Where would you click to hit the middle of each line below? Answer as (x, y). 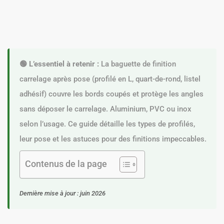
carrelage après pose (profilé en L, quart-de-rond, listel (110, 79)
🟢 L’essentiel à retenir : (59, 64)
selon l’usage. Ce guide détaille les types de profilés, (107, 124)
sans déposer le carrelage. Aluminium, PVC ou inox (105, 109)
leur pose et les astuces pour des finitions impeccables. (113, 139)
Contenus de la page (66, 164)
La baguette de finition (137, 64)
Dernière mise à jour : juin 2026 (62, 193)
